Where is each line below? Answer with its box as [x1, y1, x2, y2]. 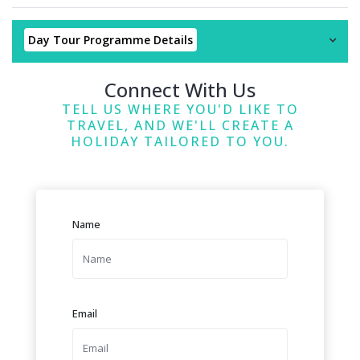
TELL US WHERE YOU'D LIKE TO [61, 100, 299, 118]
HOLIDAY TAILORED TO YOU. [71, 132, 289, 150]
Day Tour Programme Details [28, 31, 193, 47]
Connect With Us [104, 76, 256, 103]
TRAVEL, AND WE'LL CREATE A [66, 116, 294, 134]
